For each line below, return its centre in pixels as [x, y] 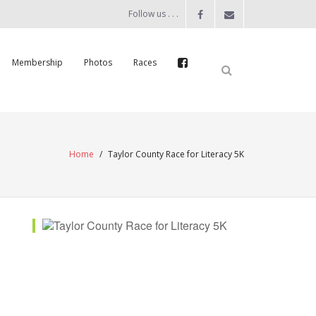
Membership [37, 62]
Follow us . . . [153, 14]
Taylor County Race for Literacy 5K [176, 154]
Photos [98, 62]
